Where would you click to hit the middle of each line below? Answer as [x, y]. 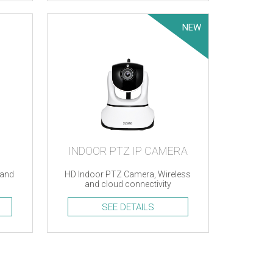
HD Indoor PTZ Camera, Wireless [128, 174]
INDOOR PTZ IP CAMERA [128, 151]
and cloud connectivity [128, 184]
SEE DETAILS [128, 207]
